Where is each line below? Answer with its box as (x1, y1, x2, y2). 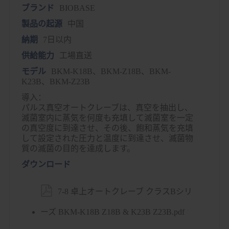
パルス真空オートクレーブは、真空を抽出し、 (21, 103, 193, 112)
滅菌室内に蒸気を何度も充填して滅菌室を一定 (21, 113, 193, 122)
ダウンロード (21, 160, 71, 169)
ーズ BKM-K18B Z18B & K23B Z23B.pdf (40, 208, 185, 216)
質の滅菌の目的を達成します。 (21, 144, 135, 153)
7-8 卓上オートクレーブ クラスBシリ (57, 187, 192, 196)
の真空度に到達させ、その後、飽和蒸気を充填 (21, 124, 193, 132)
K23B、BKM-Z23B (21, 77, 90, 86)
